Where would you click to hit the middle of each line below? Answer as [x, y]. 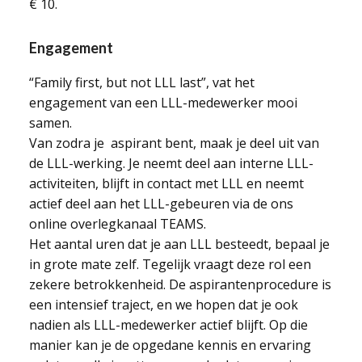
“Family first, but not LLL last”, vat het [141, 82]
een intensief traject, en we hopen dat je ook [163, 305]
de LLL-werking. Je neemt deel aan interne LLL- [171, 163]
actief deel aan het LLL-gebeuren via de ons [161, 204]
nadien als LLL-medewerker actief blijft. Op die [168, 325]
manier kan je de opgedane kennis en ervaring [170, 345]
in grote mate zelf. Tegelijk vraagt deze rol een [170, 264]
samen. [50, 123]
